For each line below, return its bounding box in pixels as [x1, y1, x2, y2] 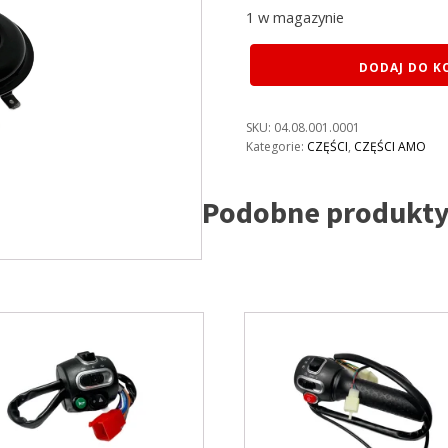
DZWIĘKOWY [244, 109, 318, 127]
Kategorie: [245, 137, 307, 155]
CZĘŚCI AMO [353, 137, 426, 155]
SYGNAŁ [244, 90, 290, 108]
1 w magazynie [245, 6, 344, 27]
